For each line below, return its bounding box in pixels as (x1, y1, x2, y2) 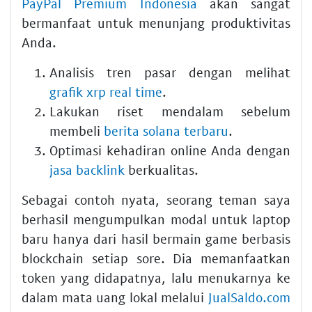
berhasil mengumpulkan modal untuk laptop (22, 211, 290, 228)
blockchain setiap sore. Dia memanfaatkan (22, 250, 290, 267)
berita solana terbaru (104, 123, 228, 139)
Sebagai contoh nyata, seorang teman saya (22, 192, 290, 208)
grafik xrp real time (49, 84, 162, 100)
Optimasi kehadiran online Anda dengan (49, 142, 290, 159)
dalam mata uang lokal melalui (22, 289, 208, 306)
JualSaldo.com (208, 289, 290, 306)
